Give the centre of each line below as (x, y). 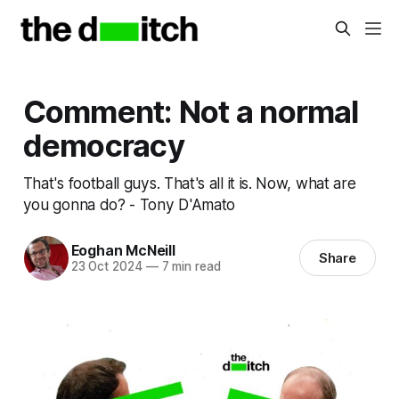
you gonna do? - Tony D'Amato (129, 204)
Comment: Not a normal (191, 111)
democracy (103, 145)
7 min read (189, 267)
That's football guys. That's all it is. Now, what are (189, 183)
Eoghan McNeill (123, 251)
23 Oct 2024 (106, 267)
